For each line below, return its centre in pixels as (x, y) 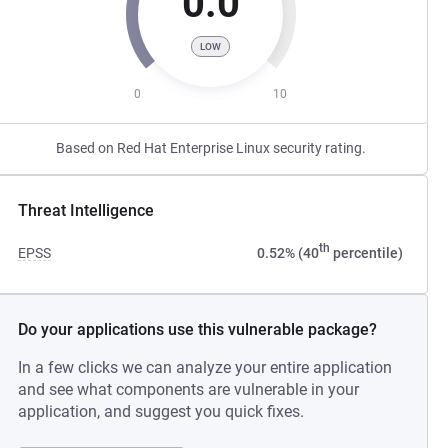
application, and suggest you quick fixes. (161, 411)
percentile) (366, 253)
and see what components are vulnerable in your (189, 389)
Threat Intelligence (86, 210)
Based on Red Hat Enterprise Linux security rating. (210, 148)
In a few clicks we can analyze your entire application (205, 367)
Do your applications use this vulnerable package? (198, 329)
